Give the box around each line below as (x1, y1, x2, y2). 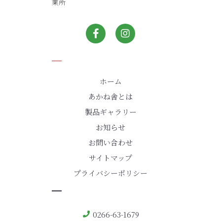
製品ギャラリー (84, 107, 137, 117)
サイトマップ (89, 152, 132, 163)
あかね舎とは (88, 91, 133, 102)
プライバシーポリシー (74, 168, 147, 179)
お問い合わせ (88, 137, 133, 148)
